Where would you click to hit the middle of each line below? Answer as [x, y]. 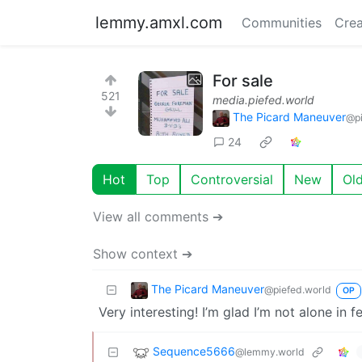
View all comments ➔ [158, 216]
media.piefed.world [263, 100]
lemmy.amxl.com [159, 23]
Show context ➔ [143, 253]
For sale [243, 81]
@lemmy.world [270, 351]
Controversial [232, 179]
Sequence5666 [194, 351]
